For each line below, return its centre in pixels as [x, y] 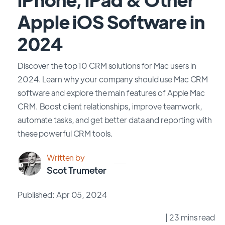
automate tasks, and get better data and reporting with [115, 120]
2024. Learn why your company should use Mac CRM [113, 79]
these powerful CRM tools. [65, 133]
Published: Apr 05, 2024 [62, 194]
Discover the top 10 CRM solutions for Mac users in [107, 66]
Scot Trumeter [77, 170]
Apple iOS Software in [111, 21]
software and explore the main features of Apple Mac [111, 93]
